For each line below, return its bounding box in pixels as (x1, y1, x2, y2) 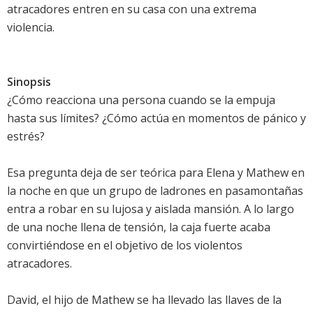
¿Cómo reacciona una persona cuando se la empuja (7, 92, 275, 108)
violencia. (7, 20, 54, 36)
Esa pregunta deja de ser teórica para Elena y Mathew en (7, 165, 305, 181)
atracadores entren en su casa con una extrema (7, 1, 256, 17)
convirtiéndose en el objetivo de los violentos (7, 238, 242, 254)
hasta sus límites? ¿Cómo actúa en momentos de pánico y (7, 110, 306, 126)
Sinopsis (7, 74, 51, 90)
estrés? (7, 129, 45, 145)
